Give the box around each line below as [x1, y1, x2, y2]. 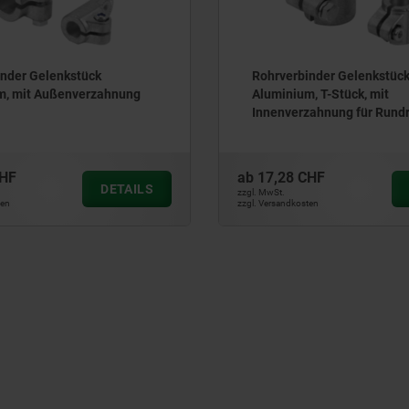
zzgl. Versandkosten [237, 198, 319, 209]
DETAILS [100, 182, 153, 197]
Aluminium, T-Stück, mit [252, 86, 389, 101]
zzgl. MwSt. [237, 187, 285, 198]
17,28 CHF [257, 169, 325, 187]
